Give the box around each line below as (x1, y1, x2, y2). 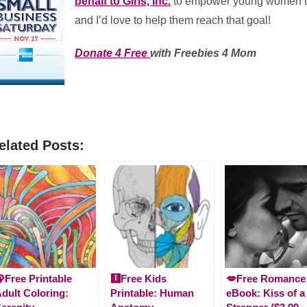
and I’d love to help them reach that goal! (75, 14, 271, 26)
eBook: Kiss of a (226, 287, 305, 299)
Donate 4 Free (75, 47, 150, 59)
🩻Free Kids (110, 273, 167, 285)
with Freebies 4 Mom (150, 47, 256, 59)
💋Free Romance (226, 273, 306, 285)
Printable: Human (110, 287, 194, 299)
